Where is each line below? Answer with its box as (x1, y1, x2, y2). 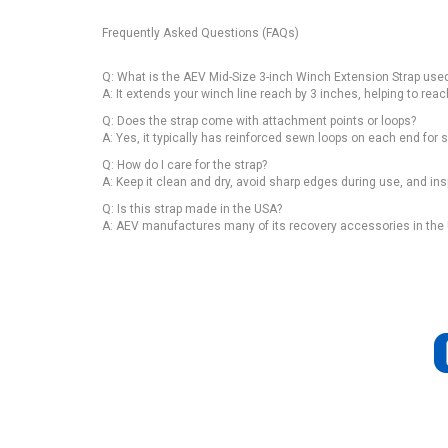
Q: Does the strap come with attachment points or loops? (102, 114, 416, 128)
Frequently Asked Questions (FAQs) (102, 26, 299, 40)
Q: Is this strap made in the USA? (102, 202, 282, 216)
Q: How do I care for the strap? (102, 158, 267, 172)
